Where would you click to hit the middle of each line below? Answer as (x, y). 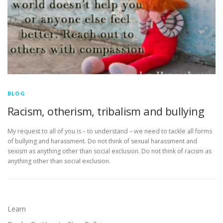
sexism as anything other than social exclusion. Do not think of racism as (110, 151)
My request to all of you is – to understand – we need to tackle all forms (110, 131)
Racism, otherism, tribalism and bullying (106, 111)
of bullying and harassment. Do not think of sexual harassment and (102, 141)
